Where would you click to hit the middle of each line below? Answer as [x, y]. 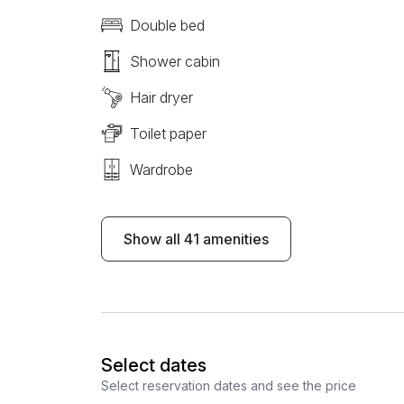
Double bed [167, 25]
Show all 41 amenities [196, 239]
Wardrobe [161, 170]
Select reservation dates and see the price [229, 386]
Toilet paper [168, 133]
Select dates [154, 365]
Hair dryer [161, 97]
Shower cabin [175, 61]
